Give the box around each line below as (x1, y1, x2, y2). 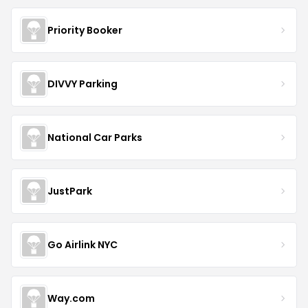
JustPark (47, 184, 92, 198)
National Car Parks (47, 130, 142, 144)
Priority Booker (47, 23, 122, 37)
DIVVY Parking (47, 76, 118, 91)
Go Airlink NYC (47, 237, 118, 252)
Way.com (47, 291, 95, 305)
